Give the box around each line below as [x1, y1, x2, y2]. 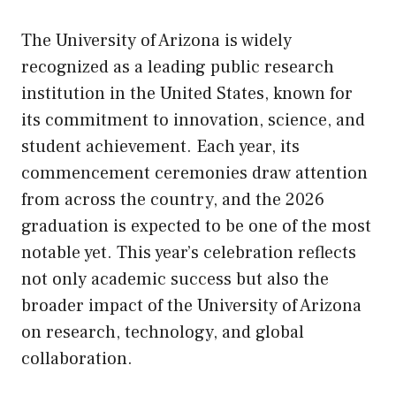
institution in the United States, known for [21, 82, 353, 106]
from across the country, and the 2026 [21, 188, 324, 212]
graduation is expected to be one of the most [21, 215, 371, 239]
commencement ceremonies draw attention [21, 162, 368, 186]
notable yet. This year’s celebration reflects [21, 241, 356, 265]
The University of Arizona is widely [21, 29, 292, 53]
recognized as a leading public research [21, 56, 334, 80]
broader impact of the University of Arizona [21, 294, 362, 318]
